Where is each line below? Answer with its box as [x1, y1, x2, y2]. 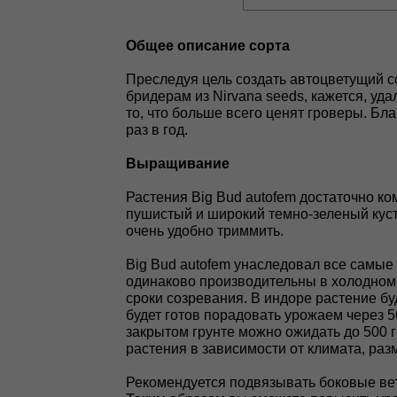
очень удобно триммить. [126, 223, 284, 238]
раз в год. [126, 122, 188, 137]
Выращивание [126, 156, 230, 171]
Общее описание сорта [126, 38, 290, 53]
